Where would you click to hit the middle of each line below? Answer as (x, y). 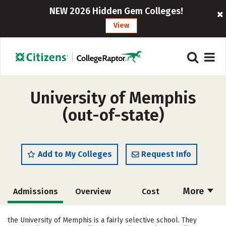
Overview (93, 191)
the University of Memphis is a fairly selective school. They (102, 220)
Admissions (35, 191)
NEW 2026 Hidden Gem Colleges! (117, 11)
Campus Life (150, 215)
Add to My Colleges (75, 154)
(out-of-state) (113, 115)
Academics (35, 215)
